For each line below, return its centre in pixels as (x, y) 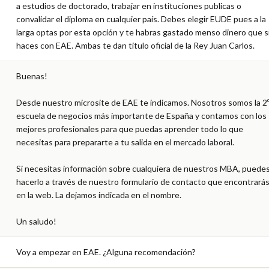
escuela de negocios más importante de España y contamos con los (141, 115)
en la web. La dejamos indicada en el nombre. (99, 195)
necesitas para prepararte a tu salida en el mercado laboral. (125, 142)
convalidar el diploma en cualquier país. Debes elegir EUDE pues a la (141, 19)
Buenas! (32, 76)
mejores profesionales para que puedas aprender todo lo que (130, 128)
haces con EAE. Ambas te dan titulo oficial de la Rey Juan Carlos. (135, 45)
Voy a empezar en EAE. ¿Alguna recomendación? (106, 252)
